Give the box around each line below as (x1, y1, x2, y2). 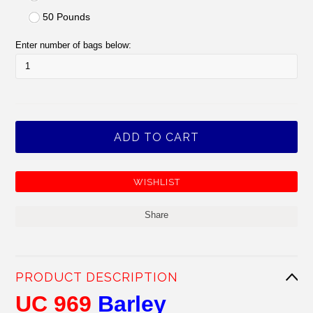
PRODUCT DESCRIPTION (15, 270, 179, 284)
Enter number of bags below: (15, 40, 132, 50)
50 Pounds (43, 11, 91, 22)
